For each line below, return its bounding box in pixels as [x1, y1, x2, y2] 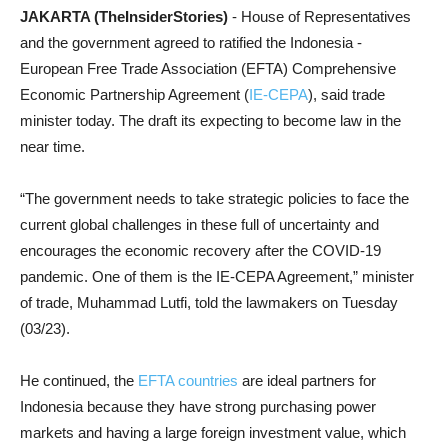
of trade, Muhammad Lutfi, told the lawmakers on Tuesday [20, 294, 398, 311]
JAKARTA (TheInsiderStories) [20, 8, 232, 25]
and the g [20, 34, 80, 51]
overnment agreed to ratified [80, 34, 266, 51]
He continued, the [20, 372, 138, 389]
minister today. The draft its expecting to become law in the [20, 112, 401, 129]
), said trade [308, 86, 385, 103]
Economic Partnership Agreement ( [20, 86, 249, 103]
